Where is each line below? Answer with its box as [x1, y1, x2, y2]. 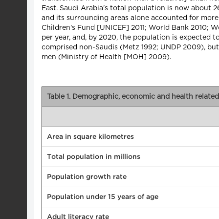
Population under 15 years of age [47, 194, 158, 200]
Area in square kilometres [47, 133, 134, 140]
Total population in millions [47, 153, 140, 160]
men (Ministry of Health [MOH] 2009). [42, 53, 171, 61]
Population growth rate [47, 174, 127, 180]
